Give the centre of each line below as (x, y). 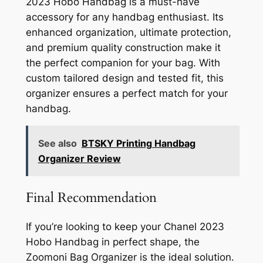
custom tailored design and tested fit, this (124, 78)
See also (57, 144)
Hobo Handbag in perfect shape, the (112, 242)
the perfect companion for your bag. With (123, 63)
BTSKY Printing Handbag (138, 144)
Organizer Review (79, 159)
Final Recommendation (91, 198)
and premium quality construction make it (123, 47)
